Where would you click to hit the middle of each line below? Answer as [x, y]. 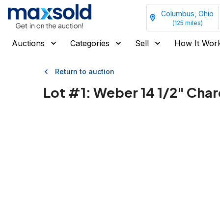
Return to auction [85, 71]
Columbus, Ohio [187, 13]
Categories [90, 43]
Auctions [28, 43]
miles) [193, 23]
